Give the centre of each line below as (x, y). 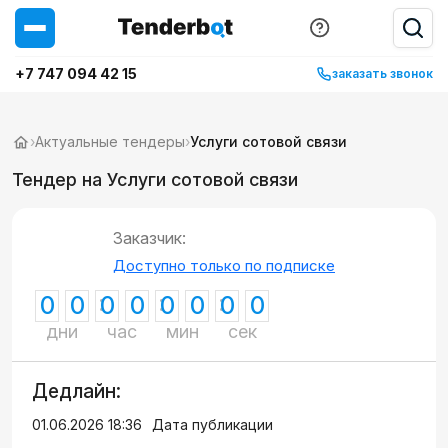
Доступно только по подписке (224, 265)
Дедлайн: (76, 391)
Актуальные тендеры (110, 141)
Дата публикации (212, 424)
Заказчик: (149, 238)
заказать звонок (382, 73)
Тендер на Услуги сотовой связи (155, 179)
